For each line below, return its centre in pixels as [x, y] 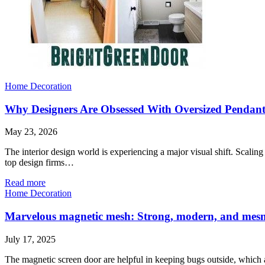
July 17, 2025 [30, 239]
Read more [25, 183]
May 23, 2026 [31, 132]
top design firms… [39, 163]
